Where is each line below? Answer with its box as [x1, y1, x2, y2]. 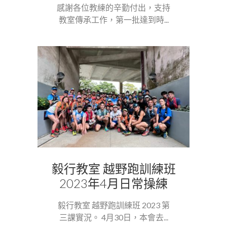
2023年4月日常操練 [59, 175, 168, 191]
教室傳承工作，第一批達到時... [58, 14, 169, 24]
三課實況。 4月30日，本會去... [59, 212, 168, 222]
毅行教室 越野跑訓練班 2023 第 [57, 200, 170, 210]
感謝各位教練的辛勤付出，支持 [57, 2, 170, 12]
